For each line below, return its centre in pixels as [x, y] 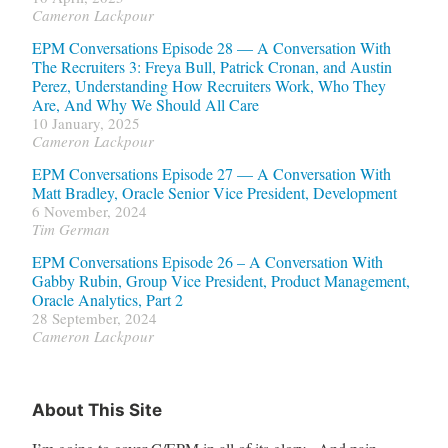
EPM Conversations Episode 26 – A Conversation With [207, 261]
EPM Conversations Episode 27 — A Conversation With [211, 173]
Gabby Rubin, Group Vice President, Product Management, [220, 280]
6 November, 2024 [89, 210]
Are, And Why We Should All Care [145, 104]
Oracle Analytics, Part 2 [107, 299]
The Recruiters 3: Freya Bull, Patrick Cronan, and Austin [211, 66]
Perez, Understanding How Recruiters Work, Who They [208, 85]
